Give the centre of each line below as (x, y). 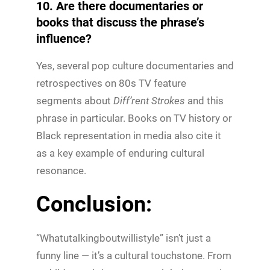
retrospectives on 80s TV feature (111, 83)
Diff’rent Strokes (149, 100)
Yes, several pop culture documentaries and (135, 65)
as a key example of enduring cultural (120, 153)
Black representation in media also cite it (129, 135)
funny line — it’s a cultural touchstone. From (134, 255)
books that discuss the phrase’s (120, 22)
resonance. (61, 170)
